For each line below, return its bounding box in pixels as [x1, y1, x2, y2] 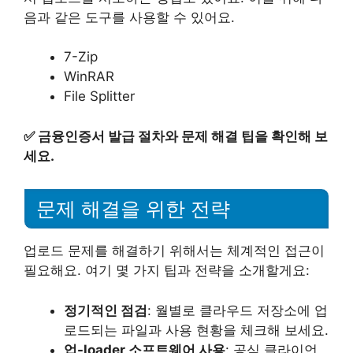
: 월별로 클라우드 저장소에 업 [147, 302, 328, 318]
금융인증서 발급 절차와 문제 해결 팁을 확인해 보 [38, 128, 328, 144]
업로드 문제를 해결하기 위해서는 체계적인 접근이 [24, 243, 325, 259]
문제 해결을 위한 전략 [36, 198, 230, 221]
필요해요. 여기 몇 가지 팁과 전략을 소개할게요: [24, 262, 310, 279]
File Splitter [64, 88, 135, 104]
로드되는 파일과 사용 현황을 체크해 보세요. [64, 321, 329, 338]
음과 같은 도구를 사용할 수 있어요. [24, 9, 235, 25]
